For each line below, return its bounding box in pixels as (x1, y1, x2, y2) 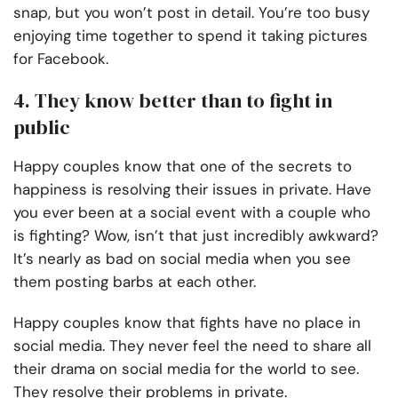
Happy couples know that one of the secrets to (13, 156, 352, 177)
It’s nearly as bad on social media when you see (13, 249, 351, 269)
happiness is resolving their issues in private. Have (13, 179, 371, 200)
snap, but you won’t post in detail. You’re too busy (13, 3, 370, 23)
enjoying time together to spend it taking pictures (13, 26, 368, 46)
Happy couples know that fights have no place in (13, 313, 361, 333)
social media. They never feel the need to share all (13, 336, 371, 356)
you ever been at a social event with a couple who (13, 203, 370, 223)
